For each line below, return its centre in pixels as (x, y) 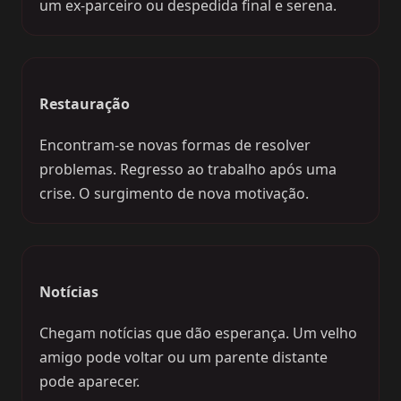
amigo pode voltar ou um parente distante (184, 357)
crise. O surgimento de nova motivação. (175, 193)
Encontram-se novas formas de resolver (175, 145)
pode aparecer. (90, 381)
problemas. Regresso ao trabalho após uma (188, 169)
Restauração (85, 104)
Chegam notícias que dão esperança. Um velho (199, 333)
